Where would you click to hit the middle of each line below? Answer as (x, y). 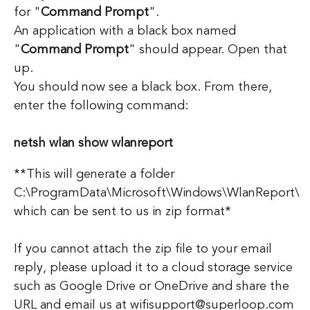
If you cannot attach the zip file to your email (143, 249)
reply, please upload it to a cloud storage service (153, 267)
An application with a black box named (125, 31)
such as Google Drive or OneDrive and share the (152, 286)
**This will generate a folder (94, 174)
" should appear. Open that (208, 49)
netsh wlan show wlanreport (93, 143)
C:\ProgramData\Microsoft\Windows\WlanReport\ (157, 193)
